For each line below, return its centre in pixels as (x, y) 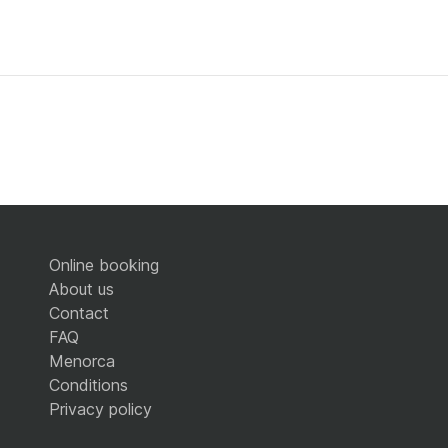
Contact (79, 313)
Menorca (82, 361)
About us (81, 289)
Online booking (104, 265)
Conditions (88, 385)
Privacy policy (100, 409)
